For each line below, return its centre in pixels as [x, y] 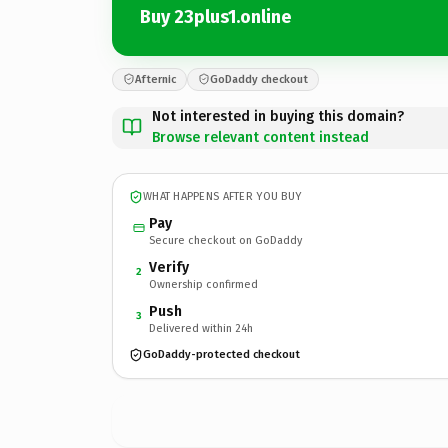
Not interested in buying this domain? [278, 116]
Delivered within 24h [201, 328]
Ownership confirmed [203, 284]
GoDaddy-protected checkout [221, 354]
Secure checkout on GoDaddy [225, 240]
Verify [169, 267]
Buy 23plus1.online [215, 17]
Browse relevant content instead [260, 137]
